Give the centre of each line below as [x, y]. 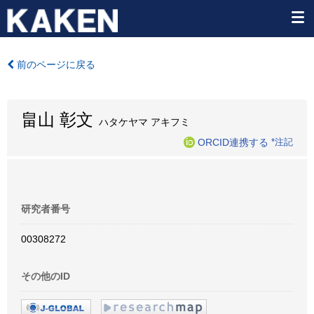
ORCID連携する [233, 142]
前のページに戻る [55, 64]
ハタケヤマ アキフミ [142, 122]
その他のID [46, 276]
